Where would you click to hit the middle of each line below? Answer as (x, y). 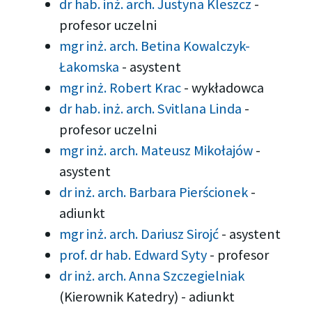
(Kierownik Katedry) (120, 296)
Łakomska (91, 67)
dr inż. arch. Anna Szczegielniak (152, 275)
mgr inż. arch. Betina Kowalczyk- (155, 46)
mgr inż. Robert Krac (122, 87)
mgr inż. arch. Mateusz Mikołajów (158, 150)
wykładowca (228, 87)
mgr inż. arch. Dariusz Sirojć (141, 234)
